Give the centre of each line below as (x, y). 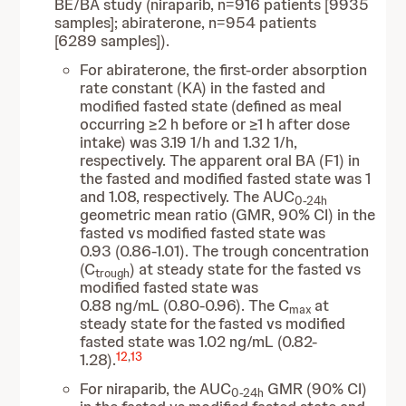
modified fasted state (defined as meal (211, 106)
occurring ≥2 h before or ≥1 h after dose (215, 124)
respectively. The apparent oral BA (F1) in (220, 160)
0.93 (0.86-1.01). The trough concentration (225, 251)
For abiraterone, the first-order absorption (224, 70)
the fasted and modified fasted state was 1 (226, 179)
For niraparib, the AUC (156, 389)
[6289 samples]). (112, 41)
